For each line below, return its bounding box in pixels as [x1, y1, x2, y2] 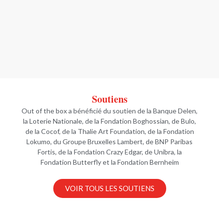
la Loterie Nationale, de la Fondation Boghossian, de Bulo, [23, 116, 196, 125]
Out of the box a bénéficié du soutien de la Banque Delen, [22, 106, 197, 115]
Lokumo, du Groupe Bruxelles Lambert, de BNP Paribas [26, 137, 193, 146]
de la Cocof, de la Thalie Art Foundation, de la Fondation [25, 127, 194, 135]
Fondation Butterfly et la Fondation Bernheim [40, 157, 179, 166]
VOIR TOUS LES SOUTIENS [65, 184, 154, 193]
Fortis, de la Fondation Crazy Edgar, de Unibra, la [37, 147, 182, 156]
